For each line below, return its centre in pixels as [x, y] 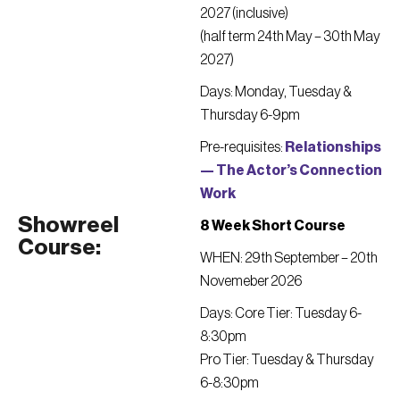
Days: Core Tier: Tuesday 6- [281, 313]
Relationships [333, 147]
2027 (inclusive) [244, 13]
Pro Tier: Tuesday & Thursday [287, 360]
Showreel [68, 225]
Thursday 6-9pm [250, 115]
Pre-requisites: [242, 147]
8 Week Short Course [273, 226]
